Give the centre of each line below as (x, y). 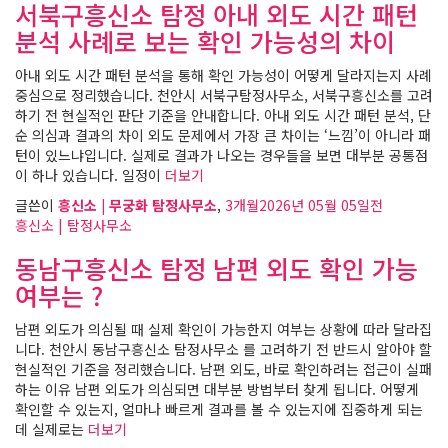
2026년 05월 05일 (314, 205)
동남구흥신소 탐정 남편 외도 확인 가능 (216, 268)
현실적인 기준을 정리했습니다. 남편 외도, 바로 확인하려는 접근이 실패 (223, 369)
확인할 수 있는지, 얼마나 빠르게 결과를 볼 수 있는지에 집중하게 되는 (219, 409)
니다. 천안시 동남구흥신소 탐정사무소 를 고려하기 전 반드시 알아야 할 (223, 349)
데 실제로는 (49, 429)
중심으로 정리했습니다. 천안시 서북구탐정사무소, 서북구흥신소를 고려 (224, 95)
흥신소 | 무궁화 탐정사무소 (137, 205)
